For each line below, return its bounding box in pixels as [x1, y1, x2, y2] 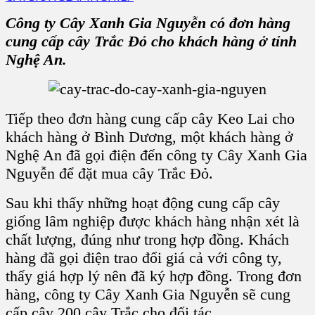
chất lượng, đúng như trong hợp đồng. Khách [6, 230, 289, 248]
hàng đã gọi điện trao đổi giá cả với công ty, [6, 248, 282, 266]
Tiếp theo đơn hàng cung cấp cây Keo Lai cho [6, 109, 295, 127]
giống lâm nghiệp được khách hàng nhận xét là [6, 212, 300, 230]
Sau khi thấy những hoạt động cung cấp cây [6, 193, 280, 212]
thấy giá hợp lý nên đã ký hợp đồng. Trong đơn [6, 266, 302, 285]
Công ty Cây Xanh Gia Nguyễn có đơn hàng [6, 13, 290, 32]
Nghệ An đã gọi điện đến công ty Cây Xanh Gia [6, 146, 307, 164]
